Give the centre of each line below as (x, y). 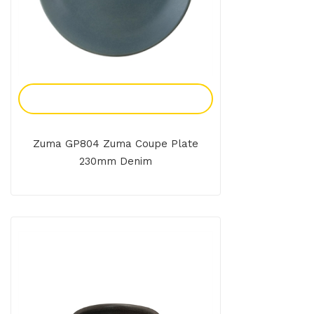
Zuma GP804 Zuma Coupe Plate (116, 144)
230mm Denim (116, 162)
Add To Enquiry (116, 99)
